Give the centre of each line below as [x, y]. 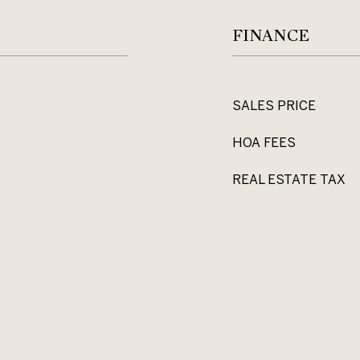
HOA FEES [264, 142]
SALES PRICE [274, 105]
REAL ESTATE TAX [289, 179]
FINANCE [271, 35]
